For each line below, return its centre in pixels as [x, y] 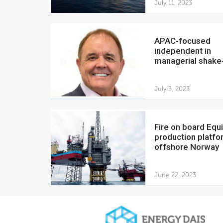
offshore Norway [187, 147]
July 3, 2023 [172, 89]
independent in [183, 51]
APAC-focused [157, 41]
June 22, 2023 [175, 175]
